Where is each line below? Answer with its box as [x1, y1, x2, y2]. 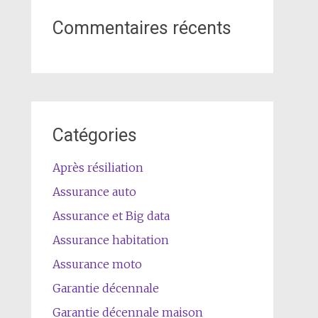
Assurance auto [52, 185, 136, 199]
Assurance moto [52, 257, 142, 271]
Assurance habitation [52, 233, 169, 247]
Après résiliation [52, 160, 143, 175]
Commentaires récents [52, 18, 231, 38]
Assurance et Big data [52, 209, 170, 223]
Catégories [52, 125, 137, 146]
